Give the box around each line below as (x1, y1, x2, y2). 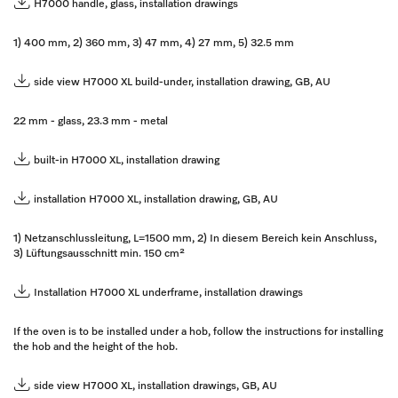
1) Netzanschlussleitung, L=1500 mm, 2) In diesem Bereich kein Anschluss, (13, 233, 377, 244)
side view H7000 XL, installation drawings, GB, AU (34, 380, 277, 392)
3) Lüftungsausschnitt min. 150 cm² (13, 248, 185, 259)
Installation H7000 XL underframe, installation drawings (34, 287, 303, 298)
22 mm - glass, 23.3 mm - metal (13, 115, 168, 127)
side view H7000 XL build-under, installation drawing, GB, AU (34, 76, 330, 88)
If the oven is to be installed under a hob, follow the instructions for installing (13, 326, 383, 338)
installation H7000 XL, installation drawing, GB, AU (34, 194, 278, 205)
